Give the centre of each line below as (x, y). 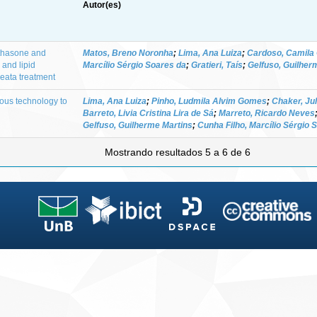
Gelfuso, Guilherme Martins (138, 125)
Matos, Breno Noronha (128, 53)
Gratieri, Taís (217, 65)
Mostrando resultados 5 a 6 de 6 (179, 152)
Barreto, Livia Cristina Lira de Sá (148, 113)
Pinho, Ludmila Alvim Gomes (209, 101)
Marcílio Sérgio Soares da (134, 65)
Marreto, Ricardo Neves (267, 113)
